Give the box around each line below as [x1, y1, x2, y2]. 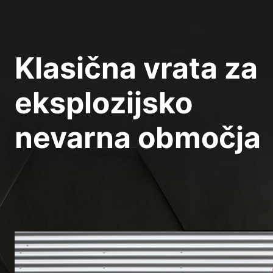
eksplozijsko [15, 85, 193, 121]
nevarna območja [15, 119, 261, 156]
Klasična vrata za [15, 50, 258, 87]
